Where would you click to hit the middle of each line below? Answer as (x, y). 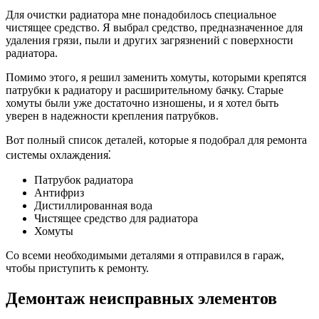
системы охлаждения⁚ (58, 155)
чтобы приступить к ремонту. (77, 268)
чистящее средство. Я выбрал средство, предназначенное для (154, 27)
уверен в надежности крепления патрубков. (112, 115)
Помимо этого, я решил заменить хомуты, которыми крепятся (156, 77)
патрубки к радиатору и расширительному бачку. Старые (145, 90)
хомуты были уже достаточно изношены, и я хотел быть (142, 103)
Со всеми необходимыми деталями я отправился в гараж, (145, 255)
